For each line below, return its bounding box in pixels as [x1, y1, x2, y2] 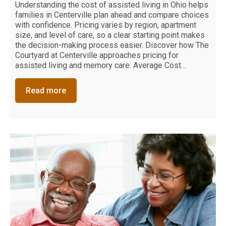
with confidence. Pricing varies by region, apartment [15, 20, 196, 30]
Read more [26, 85, 66, 95]
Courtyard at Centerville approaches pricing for [15, 50, 179, 60]
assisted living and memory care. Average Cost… [15, 60, 186, 70]
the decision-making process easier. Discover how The [15, 40, 209, 50]
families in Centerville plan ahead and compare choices [15, 10, 209, 20]
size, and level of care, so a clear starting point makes [15, 30, 205, 40]
